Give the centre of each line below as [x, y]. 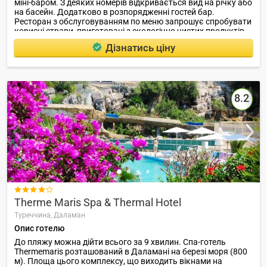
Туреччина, [34, 215]
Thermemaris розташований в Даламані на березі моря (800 [131, 252]
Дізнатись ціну [140, 47]
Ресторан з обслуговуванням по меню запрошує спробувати [133, 22]
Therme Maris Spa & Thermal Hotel [98, 202]
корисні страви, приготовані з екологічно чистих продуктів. [131, 31]
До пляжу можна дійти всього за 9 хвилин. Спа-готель [120, 242]
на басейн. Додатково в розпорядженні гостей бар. [114, 12]
